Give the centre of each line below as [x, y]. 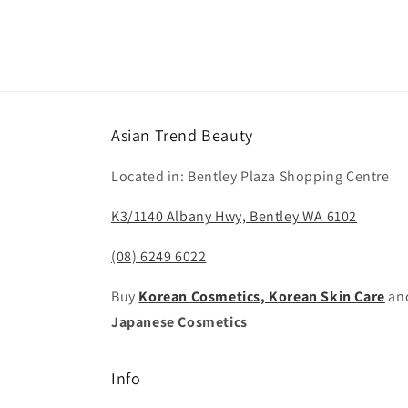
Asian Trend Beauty [182, 136]
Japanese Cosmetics [179, 322]
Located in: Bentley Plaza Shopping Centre [250, 177]
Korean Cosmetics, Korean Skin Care [262, 297]
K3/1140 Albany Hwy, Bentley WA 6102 [234, 217]
